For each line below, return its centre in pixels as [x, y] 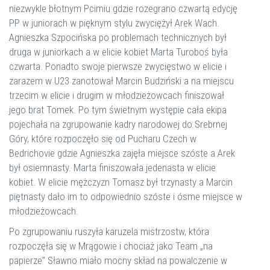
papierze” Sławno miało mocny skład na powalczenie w [118, 260]
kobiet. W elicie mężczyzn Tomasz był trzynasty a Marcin [121, 182]
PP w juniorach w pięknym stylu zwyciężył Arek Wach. [114, 23]
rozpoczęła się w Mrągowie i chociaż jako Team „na [111, 246]
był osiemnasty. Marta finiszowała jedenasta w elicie [112, 168]
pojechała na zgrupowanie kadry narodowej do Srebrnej [118, 124]
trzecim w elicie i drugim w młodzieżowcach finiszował [117, 95]
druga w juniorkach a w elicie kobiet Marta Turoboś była [118, 52]
